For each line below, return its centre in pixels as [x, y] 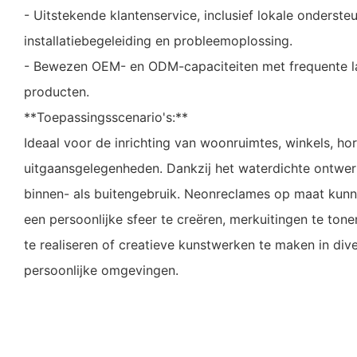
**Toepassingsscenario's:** [106, 118]
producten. [57, 92]
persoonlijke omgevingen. [101, 271]
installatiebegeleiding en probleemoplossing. [158, 41]
